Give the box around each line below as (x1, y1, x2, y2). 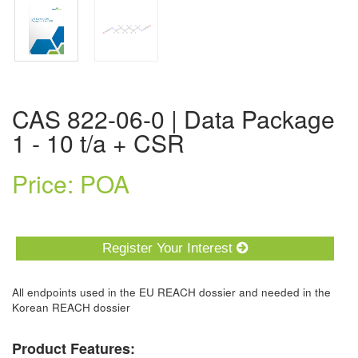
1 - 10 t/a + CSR (12, 125, 185, 160)
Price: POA (12, 166, 129, 201)
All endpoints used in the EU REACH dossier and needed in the (12, 284, 331, 300)
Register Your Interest (101, 241, 237, 256)
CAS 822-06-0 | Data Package (12, 101, 29, 136)
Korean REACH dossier (12, 300, 130, 315)
